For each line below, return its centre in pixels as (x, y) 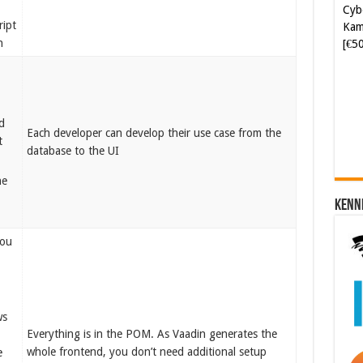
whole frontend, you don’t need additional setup (147, 352)
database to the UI (73, 151)
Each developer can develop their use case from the (154, 133)
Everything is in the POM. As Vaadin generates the (152, 334)
